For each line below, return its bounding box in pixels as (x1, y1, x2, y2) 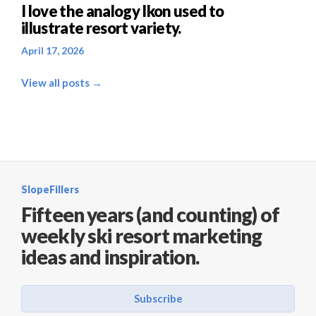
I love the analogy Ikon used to (21, 1, 224, 20)
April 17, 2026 (21, 44, 84, 56)
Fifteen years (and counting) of (21, 202, 279, 226)
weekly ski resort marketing (21, 224, 262, 248)
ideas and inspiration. (21, 245, 200, 269)
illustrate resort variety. (21, 18, 181, 37)
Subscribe (133, 292, 183, 305)
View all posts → (21, 76, 102, 89)
